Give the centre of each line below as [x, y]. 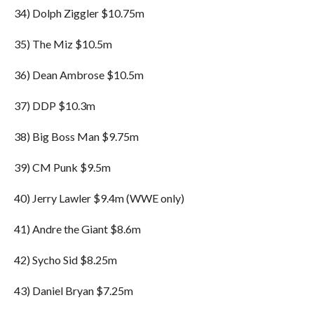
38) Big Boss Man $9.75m [76, 136]
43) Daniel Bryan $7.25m [73, 291]
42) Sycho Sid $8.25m [65, 260]
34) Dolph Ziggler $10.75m [79, 13]
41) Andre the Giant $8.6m [77, 229]
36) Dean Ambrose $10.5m [78, 75]
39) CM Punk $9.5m [62, 167]
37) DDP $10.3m [54, 105]
